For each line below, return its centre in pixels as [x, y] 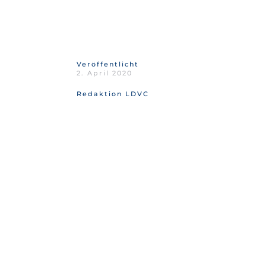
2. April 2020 [104, 73]
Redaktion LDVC [113, 94]
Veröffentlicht [107, 64]
